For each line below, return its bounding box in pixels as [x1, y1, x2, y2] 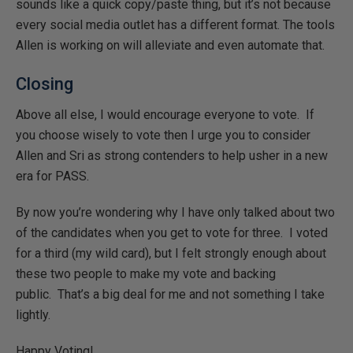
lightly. [16, 307, 50, 322]
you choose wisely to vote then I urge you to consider [16, 128, 310, 143]
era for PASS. [16, 169, 89, 184]
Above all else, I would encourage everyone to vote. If [16, 107, 314, 122]
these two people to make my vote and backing [16, 266, 276, 281]
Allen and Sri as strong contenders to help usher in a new [16, 148, 328, 163]
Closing [16, 74, 73, 94]
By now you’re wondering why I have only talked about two [16, 205, 335, 220]
